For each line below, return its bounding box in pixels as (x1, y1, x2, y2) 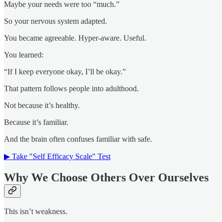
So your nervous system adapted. (4, 16, 107, 25)
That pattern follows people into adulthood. (4, 84, 139, 93)
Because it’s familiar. (4, 117, 68, 126)
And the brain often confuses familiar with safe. (4, 134, 152, 143)
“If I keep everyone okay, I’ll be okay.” (4, 67, 126, 76)
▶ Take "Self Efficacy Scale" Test (4, 152, 111, 161)
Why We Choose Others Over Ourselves (4, 170, 209, 184)
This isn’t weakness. (4, 207, 67, 216)
